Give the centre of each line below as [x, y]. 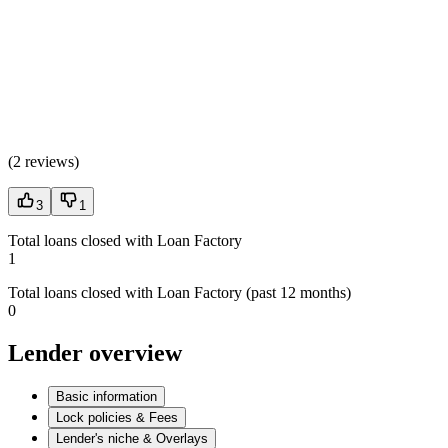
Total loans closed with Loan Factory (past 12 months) [179, 292]
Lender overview [95, 352]
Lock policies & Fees [117, 418]
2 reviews [43, 161]
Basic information [106, 397]
